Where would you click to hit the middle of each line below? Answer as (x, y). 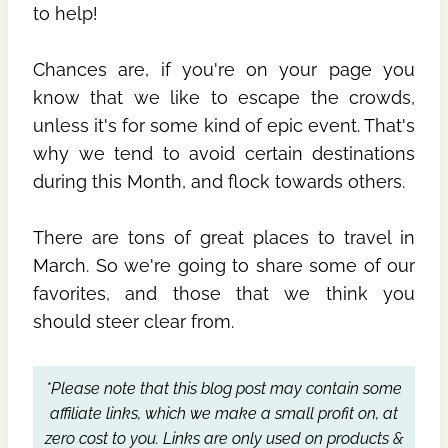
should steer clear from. (133, 322)
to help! (65, 14)
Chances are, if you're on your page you (224, 70)
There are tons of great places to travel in (224, 238)
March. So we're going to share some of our (224, 266)
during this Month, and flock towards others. (221, 182)
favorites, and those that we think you (224, 294)
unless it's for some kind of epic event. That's (224, 126)
